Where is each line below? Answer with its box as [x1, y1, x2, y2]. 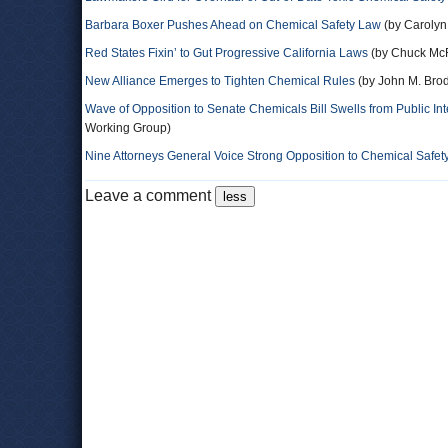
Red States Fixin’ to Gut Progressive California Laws [85, 46, 368, 60]
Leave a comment [85, 187, 215, 204]
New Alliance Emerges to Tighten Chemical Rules [85, 74, 355, 88]
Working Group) [85, 121, 171, 135]
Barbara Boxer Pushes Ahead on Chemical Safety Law [85, 18, 381, 32]
